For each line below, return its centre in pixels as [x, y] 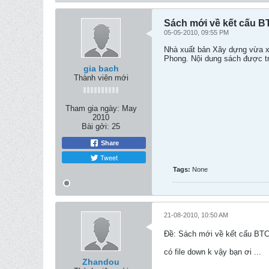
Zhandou [101, 262]
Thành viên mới [101, 78]
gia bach [101, 68]
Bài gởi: [95, 126]
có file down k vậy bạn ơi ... [213, 252]
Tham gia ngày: [92, 108]
